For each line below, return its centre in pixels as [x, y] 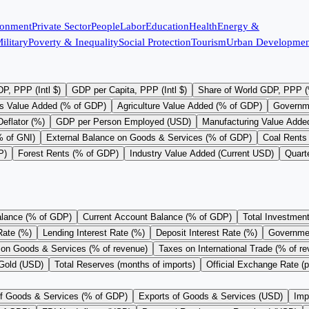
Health [203, 27]
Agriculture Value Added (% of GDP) [190, 106]
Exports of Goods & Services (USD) [211, 297]
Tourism [209, 42]
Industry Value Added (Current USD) [202, 154]
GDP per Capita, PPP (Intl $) [129, 90]
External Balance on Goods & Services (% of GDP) [149, 138]
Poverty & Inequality [73, 42]
